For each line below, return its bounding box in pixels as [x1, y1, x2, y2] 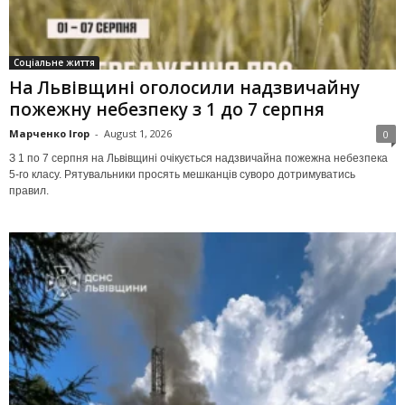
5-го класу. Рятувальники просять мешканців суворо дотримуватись [9, 167, 355, 181]
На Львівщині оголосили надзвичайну [9, 75, 360, 99]
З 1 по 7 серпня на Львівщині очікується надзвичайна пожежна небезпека [9, 151, 388, 165]
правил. [9, 184, 49, 197]
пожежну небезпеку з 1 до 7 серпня [9, 97, 325, 121]
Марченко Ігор [9, 126, 89, 140]
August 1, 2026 [104, 126, 172, 140]
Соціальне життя [14, 55, 95, 69]
